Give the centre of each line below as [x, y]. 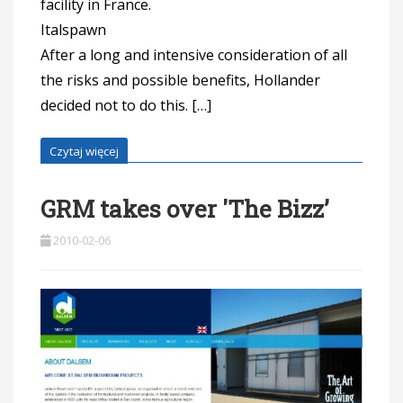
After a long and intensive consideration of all [194, 54]
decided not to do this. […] [126, 105]
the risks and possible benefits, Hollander [180, 80]
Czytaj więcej [84, 151]
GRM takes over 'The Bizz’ [185, 208]
